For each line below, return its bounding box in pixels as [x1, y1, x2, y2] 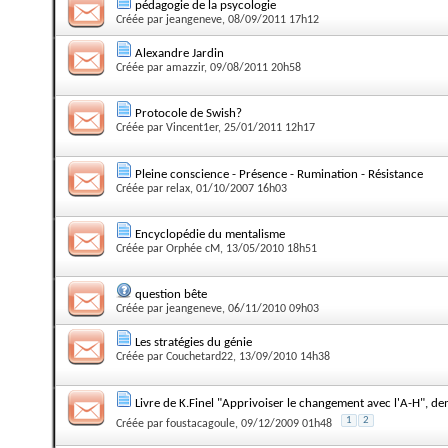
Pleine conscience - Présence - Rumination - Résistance [135, 167, 423, 181]
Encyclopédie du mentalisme [135, 227, 285, 241]
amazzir [166, 61, 204, 74]
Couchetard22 [166, 351, 233, 364]
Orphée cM [166, 242, 220, 255]
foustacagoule [166, 417, 235, 430]
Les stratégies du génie [135, 336, 252, 350]
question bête [135, 288, 207, 302]
